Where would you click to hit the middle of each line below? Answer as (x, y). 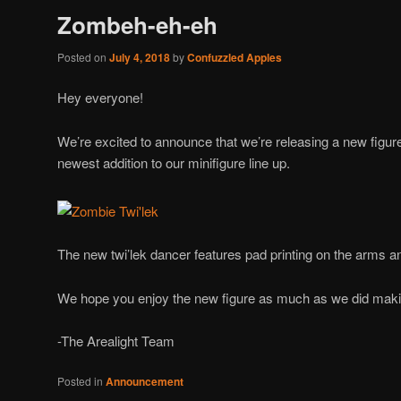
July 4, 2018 (140, 57)
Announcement (145, 382)
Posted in (80, 381)
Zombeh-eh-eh (137, 25)
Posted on (83, 56)
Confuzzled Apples (235, 57)
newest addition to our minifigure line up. (174, 162)
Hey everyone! (100, 98)
